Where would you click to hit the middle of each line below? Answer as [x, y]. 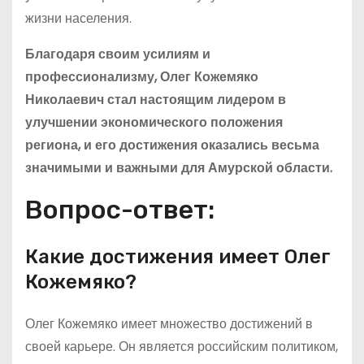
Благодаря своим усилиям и [118, 54]
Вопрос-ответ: [120, 210]
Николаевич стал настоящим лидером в [156, 100]
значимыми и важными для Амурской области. [179, 168]
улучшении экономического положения [154, 122]
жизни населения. [78, 18]
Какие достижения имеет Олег [178, 257]
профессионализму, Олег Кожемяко [142, 77]
